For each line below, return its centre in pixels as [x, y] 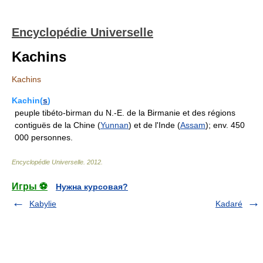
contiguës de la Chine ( [58, 125]
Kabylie [43, 204]
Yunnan [114, 125]
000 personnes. [44, 137]
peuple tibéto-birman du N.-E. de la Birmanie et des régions [125, 113]
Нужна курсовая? [92, 187]
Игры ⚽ [30, 186]
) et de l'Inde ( [154, 125]
